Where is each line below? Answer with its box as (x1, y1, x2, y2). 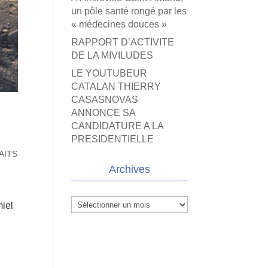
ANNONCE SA (71, 108, 136, 118)
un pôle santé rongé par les (71, 6, 187, 16)
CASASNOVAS (71, 95, 139, 105)
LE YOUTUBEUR (71, 68, 148, 78)
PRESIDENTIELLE (71, 134, 154, 144)
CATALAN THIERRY (71, 81, 162, 92)
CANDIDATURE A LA (71, 121, 164, 131)
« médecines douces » (71, 19, 167, 29)
